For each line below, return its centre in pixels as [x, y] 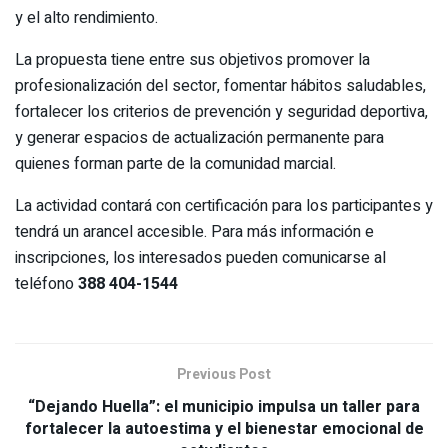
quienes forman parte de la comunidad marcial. [175, 163]
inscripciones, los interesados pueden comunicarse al [200, 257]
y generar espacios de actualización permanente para [199, 137]
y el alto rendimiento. [86, 17]
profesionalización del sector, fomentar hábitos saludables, [220, 85]
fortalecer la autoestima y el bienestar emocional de [224, 428]
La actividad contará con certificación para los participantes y [224, 205]
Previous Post [224, 374]
